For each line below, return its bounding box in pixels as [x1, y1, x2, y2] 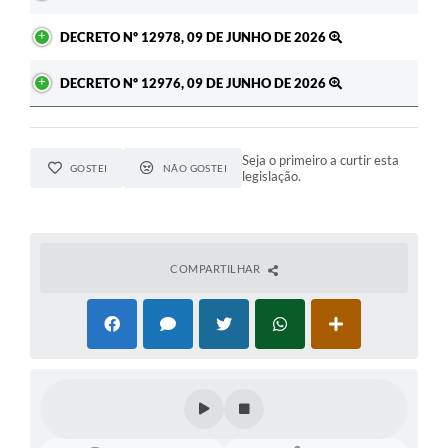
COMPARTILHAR [170, 262, 263, 276]
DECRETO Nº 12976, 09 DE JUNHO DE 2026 [60, 75, 329, 92]
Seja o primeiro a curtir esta [242, 152, 400, 169]
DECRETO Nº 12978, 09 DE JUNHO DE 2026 [60, 29, 329, 46]
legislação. [242, 168, 302, 185]
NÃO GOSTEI [162, 162, 228, 175]
